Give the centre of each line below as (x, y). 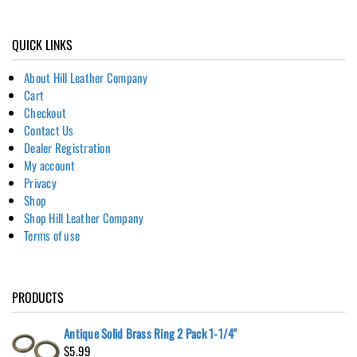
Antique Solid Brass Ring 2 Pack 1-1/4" (151, 333)
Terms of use (52, 235)
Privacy (40, 182)
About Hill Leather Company (86, 77)
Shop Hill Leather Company (84, 217)
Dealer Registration (67, 147)
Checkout (45, 112)
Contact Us (49, 129)
